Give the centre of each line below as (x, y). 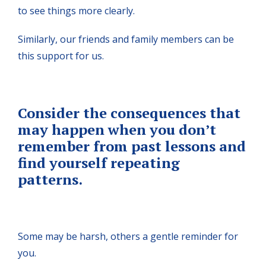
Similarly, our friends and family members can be (126, 39)
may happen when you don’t (117, 129)
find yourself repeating (99, 162)
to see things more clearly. (76, 10)
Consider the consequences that (129, 113)
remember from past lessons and (132, 146)
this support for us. (61, 56)
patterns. (52, 179)
